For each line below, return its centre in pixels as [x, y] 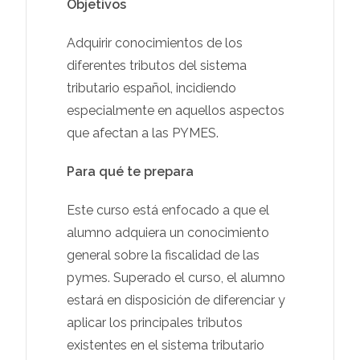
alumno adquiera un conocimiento [168, 232]
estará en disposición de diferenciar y [176, 300]
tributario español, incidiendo [152, 88]
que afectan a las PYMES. [143, 133]
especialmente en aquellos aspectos [176, 110]
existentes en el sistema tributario [166, 345]
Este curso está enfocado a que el [168, 210]
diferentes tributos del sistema [157, 65]
